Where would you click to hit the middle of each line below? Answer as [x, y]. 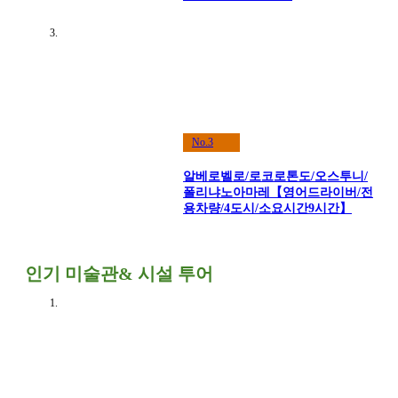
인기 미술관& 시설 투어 [119, 274]
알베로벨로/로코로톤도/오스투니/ [275, 176]
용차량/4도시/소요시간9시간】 [267, 208]
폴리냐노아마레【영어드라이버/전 [278, 192]
